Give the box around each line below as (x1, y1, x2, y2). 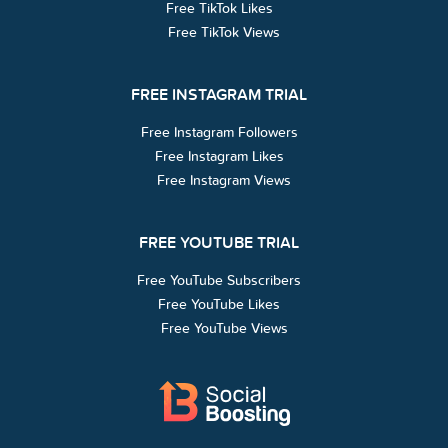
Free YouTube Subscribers (137, 272, 301, 288)
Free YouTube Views (160, 320, 288, 336)
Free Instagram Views (157, 172, 291, 188)
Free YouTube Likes (158, 296, 280, 312)
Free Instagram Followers (140, 124, 298, 140)
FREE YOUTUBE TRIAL (139, 232, 299, 253)
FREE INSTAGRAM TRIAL (131, 84, 307, 105)
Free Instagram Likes (154, 148, 284, 164)
